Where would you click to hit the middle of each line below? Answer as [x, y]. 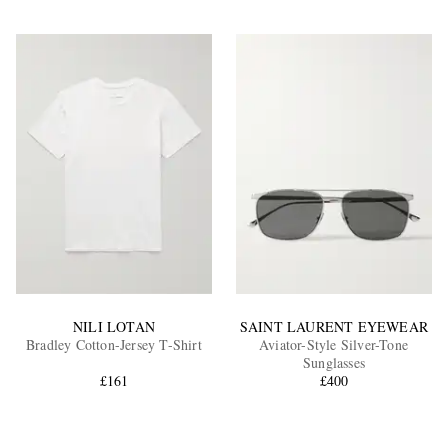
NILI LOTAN [113, 327]
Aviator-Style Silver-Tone [333, 345]
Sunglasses [333, 363]
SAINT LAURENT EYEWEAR [334, 327]
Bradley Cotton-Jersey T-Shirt [114, 345]
